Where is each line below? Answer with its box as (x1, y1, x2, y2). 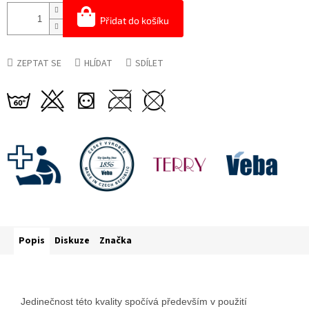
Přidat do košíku (100, 14, 169, 27)
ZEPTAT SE (17, 57, 61, 71)
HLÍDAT (84, 57, 112, 71)
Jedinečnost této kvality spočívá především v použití (21, 296, 247, 308)
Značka (99, 234, 132, 248)
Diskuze (54, 234, 90, 248)
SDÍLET (135, 57, 163, 71)
